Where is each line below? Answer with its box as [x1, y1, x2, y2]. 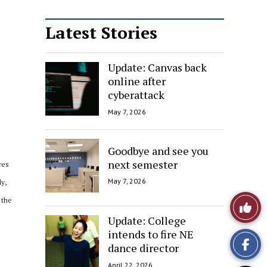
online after [108, 73, 166, 88]
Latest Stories [45, 21, 157, 44]
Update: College [108, 213, 186, 228]
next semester [108, 157, 178, 172]
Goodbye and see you [108, 143, 209, 158]
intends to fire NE [108, 226, 194, 241]
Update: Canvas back [108, 60, 207, 74]
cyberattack [108, 87, 164, 102]
